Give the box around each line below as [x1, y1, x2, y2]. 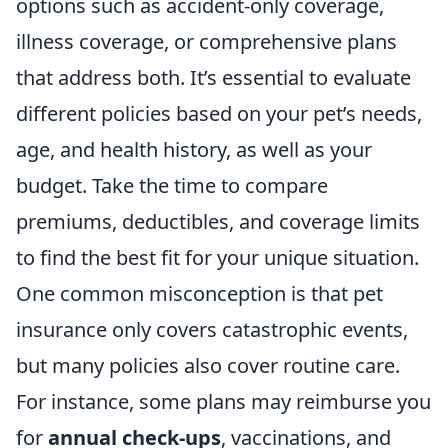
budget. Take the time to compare [16, 172, 328, 199]
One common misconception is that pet [16, 280, 383, 307]
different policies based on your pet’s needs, [16, 100, 422, 127]
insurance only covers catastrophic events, [16, 316, 408, 343]
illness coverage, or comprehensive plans [16, 28, 397, 55]
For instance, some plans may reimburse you [16, 388, 431, 415]
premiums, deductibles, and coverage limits [16, 208, 420, 235]
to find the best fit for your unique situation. [16, 244, 419, 271]
